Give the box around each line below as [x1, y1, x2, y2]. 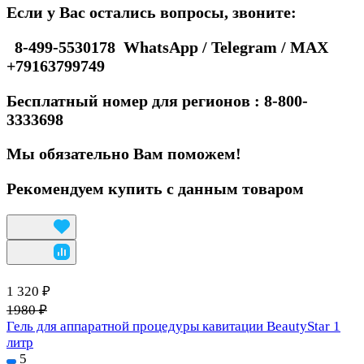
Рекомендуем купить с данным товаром [6, 180, 304, 198]
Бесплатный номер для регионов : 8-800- [6, 91, 308, 110]
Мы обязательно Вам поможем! [6, 145, 241, 163]
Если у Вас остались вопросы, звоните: [6, 2, 301, 21]
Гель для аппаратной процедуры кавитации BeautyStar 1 [6, 318, 340, 335]
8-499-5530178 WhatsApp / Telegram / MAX [6, 37, 332, 56]
